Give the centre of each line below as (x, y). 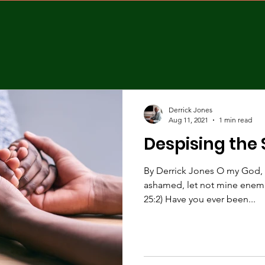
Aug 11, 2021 (188, 120)
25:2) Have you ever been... (200, 199)
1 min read (235, 120)
